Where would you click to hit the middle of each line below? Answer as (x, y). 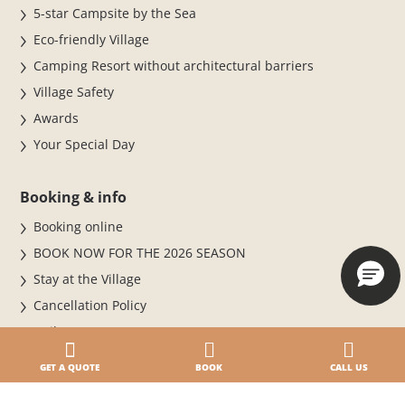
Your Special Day (85, 145)
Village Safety (74, 92)
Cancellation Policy (90, 306)
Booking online (79, 227)
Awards (57, 118)
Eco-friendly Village (92, 40)
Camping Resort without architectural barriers (174, 66)
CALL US (348, 367)
